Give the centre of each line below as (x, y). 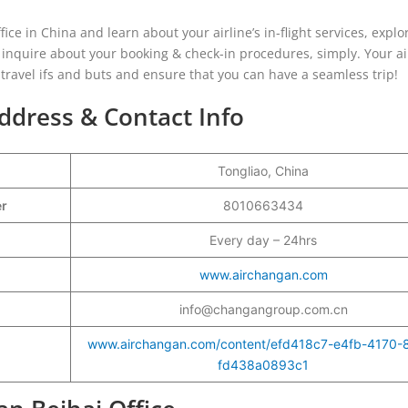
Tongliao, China (263, 170)
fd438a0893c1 (263, 364)
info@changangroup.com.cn (263, 309)
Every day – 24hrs (263, 240)
